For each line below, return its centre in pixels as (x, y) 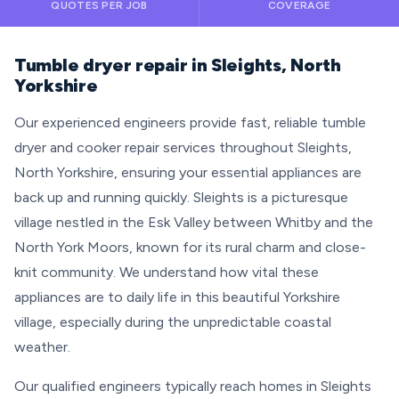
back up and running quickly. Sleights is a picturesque (181, 197)
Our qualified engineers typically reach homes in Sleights (193, 386)
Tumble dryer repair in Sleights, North (178, 65)
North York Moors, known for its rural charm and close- (190, 247)
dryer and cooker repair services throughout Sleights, (183, 147)
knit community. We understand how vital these (167, 272)
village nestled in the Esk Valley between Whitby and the (194, 222)
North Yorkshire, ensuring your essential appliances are (188, 172)
